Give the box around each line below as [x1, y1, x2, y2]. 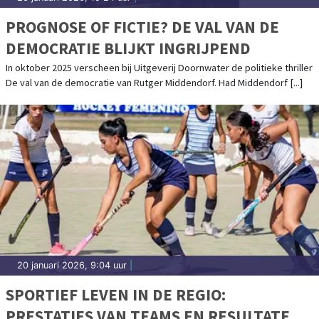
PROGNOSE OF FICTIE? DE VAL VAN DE [6, 16, 279, 37]
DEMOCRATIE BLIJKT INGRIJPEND [6, 37, 251, 58]
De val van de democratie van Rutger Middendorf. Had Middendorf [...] [6, 75, 303, 89]
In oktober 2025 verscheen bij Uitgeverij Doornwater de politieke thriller [6, 61, 313, 74]
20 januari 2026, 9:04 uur [17, 259, 127, 271]
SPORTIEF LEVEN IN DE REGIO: [6, 283, 226, 305]
